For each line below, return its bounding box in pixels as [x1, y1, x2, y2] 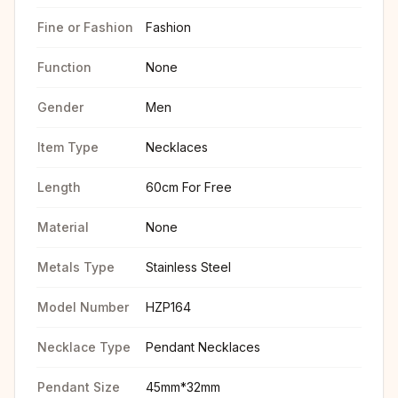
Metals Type [37, 259, 115, 275]
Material [37, 219, 89, 235]
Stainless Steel [146, 259, 231, 275]
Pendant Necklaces [146, 339, 260, 354]
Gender [37, 99, 84, 115]
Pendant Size [37, 379, 120, 394]
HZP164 [146, 299, 191, 314]
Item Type [37, 139, 99, 155]
